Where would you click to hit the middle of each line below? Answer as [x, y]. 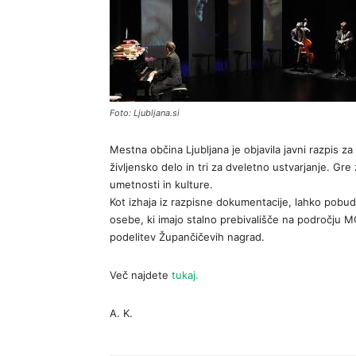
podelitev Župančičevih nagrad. [187, 237]
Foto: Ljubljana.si [145, 113]
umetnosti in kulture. [161, 184]
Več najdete [141, 275]
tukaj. [185, 275]
